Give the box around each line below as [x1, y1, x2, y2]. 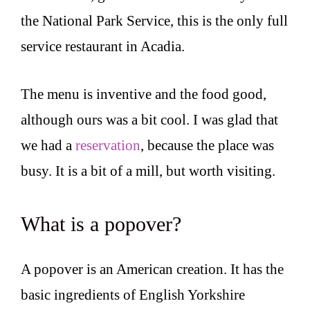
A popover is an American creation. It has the [21, 261, 284, 278]
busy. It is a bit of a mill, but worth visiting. [21, 162, 275, 179]
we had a [21, 136, 75, 154]
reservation [75, 136, 140, 154]
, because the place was [140, 136, 274, 154]
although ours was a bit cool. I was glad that [21, 111, 278, 128]
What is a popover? [21, 212, 181, 236]
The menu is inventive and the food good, [21, 85, 266, 102]
